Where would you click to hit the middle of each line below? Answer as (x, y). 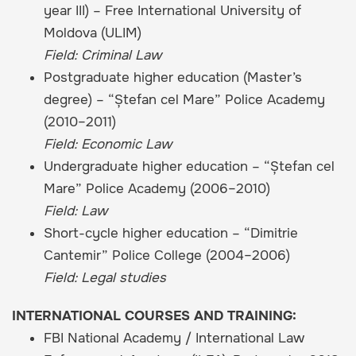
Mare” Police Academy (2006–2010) (157, 189)
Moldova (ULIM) (93, 33)
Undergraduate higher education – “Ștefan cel (189, 167)
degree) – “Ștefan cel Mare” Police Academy (184, 100)
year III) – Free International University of (172, 11)
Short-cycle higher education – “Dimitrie (171, 234)
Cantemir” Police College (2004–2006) (167, 256)
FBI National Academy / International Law (174, 339)
